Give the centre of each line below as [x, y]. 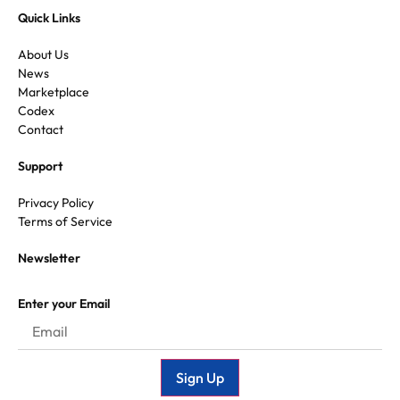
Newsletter [49, 258]
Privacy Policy [56, 202]
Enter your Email [64, 303]
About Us [43, 54]
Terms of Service [65, 221]
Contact [41, 129]
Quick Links [49, 17]
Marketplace [54, 92]
